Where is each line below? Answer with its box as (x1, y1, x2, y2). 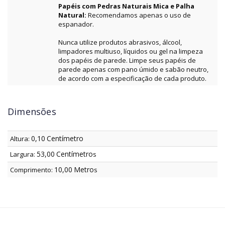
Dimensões (8, 105, 56, 118)
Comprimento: (10, 165, 54, 175)
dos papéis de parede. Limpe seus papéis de (58, 56, 196, 65)
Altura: (10, 134, 31, 144)
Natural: (58, 11, 88, 20)
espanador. (58, 20, 94, 29)
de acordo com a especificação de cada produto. (58, 74, 206, 83)
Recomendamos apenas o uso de (88, 11, 191, 20)
